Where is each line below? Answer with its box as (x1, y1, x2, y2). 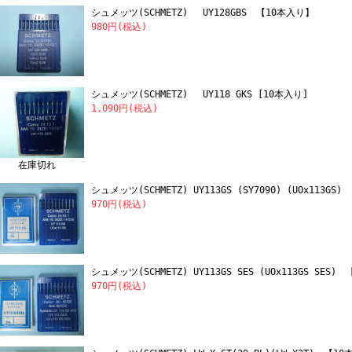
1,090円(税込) (91, 103, 158, 114)
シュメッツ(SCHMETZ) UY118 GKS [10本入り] (91, 89, 317, 100)
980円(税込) (91, 21, 147, 32)
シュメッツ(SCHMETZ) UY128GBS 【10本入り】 (91, 7, 314, 18)
